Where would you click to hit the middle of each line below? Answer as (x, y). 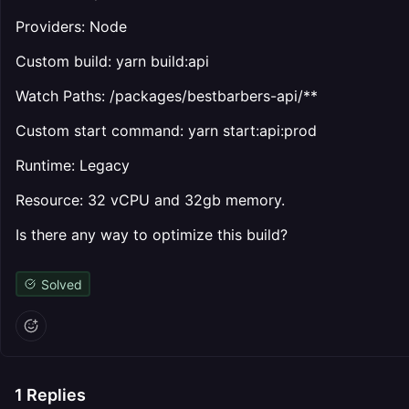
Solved (61, 284)
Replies (54, 395)
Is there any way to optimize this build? (152, 235)
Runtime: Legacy (73, 165)
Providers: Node (71, 26)
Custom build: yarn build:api (112, 61)
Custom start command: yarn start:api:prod (166, 131)
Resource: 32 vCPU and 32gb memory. (150, 200)
